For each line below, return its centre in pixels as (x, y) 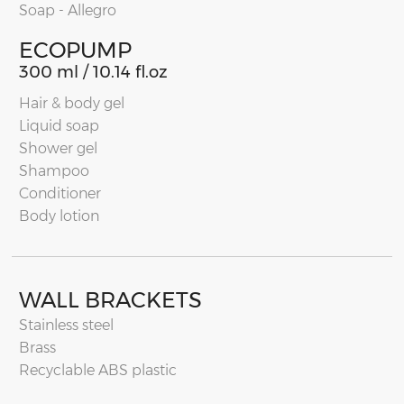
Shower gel (58, 149)
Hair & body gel (72, 104)
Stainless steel (66, 326)
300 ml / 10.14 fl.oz (93, 73)
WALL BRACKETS (110, 300)
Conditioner (60, 194)
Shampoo (54, 171)
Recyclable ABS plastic (98, 371)
